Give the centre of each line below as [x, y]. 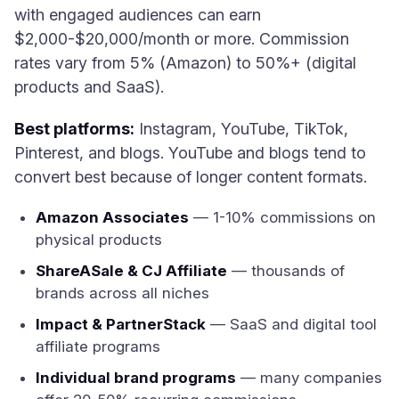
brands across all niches [122, 293]
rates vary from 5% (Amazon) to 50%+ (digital [185, 63]
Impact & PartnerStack [121, 324]
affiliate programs [98, 346]
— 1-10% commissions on [282, 217]
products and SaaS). [89, 87]
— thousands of [286, 271]
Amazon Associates [112, 217]
